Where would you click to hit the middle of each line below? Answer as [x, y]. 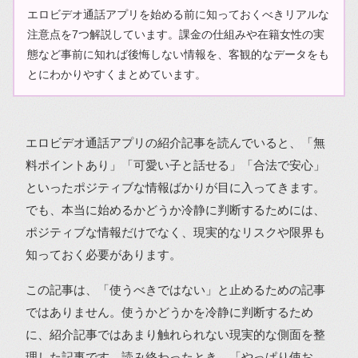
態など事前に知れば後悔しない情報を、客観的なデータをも [178, 54]
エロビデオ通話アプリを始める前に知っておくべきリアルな [178, 14]
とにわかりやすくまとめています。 [116, 74]
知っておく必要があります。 [103, 255]
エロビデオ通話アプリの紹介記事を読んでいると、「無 [175, 143]
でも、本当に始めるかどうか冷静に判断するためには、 [175, 210]
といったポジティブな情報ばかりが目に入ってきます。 [175, 187]
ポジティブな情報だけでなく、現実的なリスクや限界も [175, 232]
